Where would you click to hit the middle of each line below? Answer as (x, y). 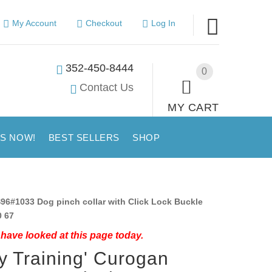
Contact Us (107, 87)
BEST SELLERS (84, 138)
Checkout (104, 23)
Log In (163, 23)
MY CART (193, 107)
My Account (34, 23)
